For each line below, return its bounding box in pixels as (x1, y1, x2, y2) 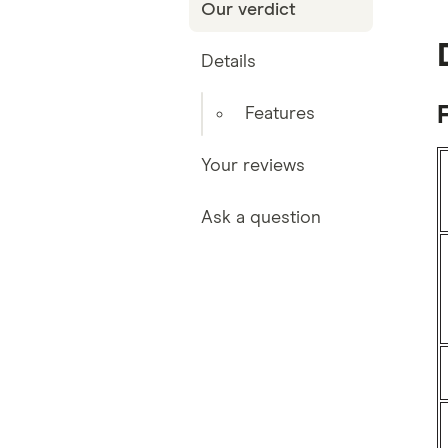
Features (244, 105, 315, 123)
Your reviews (200, 157, 305, 175)
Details (200, 53, 256, 71)
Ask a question (200, 209, 321, 227)
